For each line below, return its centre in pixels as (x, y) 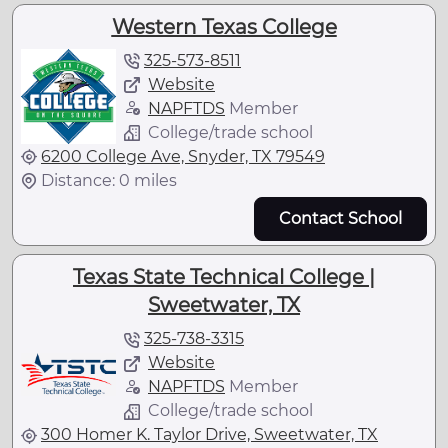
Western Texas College (224, 26)
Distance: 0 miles (109, 180)
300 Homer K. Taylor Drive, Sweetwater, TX (209, 434)
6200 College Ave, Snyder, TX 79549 (183, 156)
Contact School (340, 218)
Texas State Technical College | (224, 276)
